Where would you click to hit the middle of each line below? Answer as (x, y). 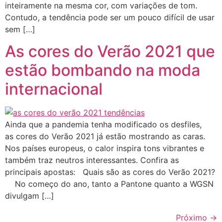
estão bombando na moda (103, 70)
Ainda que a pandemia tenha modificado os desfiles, (103, 124)
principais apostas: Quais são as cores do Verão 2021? (110, 172)
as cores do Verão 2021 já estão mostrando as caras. (105, 136)
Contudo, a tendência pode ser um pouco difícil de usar (110, 17)
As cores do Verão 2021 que (110, 51)
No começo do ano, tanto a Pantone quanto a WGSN (109, 184)
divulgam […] (29, 195)
